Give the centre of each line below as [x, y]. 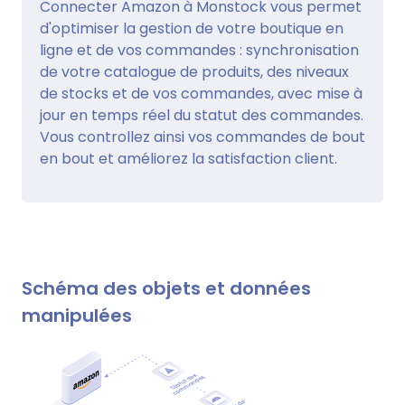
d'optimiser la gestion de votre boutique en [192, 28]
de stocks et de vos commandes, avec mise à [201, 93]
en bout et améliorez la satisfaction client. [188, 158]
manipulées [77, 315]
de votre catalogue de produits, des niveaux [194, 71]
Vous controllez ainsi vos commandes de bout [202, 137]
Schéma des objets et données [166, 288]
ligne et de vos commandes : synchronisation [199, 50]
